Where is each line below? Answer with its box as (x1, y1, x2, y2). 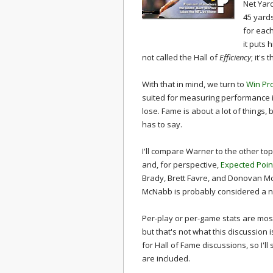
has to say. (142, 119, 182, 130)
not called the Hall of (142, 52, 219, 63)
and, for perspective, (142, 159, 221, 170)
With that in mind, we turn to (142, 79, 246, 90)
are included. (142, 253, 190, 264)
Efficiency (219, 52, 251, 63)
